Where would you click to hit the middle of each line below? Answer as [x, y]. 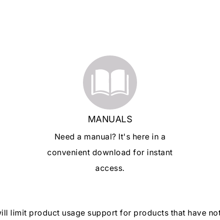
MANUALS [110, 119]
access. [110, 168]
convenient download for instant [110, 152]
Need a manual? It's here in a [110, 136]
